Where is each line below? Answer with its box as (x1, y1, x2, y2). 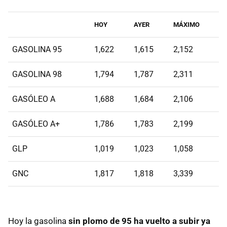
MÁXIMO (173, 20, 200, 28)
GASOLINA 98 (12, 69, 62, 79)
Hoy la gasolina (8, 215, 68, 226)
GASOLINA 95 (12, 44, 62, 54)
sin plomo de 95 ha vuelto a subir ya (68, 215, 210, 226)
